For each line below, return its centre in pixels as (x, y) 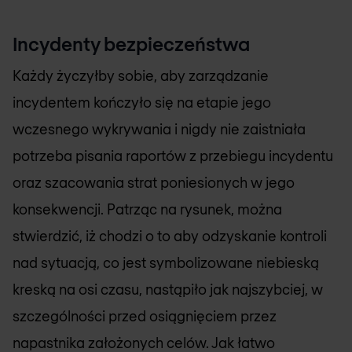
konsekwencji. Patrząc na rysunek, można (147, 209)
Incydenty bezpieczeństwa (131, 44)
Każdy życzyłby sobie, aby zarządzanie (141, 76)
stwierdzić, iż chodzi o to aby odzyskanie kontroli (170, 236)
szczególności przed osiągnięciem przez (145, 316)
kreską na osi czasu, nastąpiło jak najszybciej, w (168, 290)
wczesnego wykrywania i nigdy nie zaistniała (159, 129)
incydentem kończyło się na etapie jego (142, 103)
